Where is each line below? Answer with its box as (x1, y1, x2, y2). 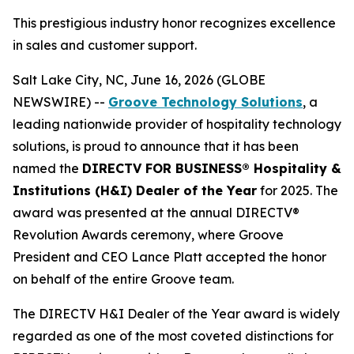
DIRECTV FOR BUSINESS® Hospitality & (82, 160, 341, 176)
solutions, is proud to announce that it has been (13, 138, 299, 154)
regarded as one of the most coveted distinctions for (13, 328, 333, 344)
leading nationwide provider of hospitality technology (13, 116, 341, 132)
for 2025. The (257, 183, 338, 198)
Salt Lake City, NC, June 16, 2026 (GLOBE (13, 72, 265, 88)
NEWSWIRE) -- (13, 94, 108, 110)
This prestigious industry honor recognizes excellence (13, 15, 336, 31)
